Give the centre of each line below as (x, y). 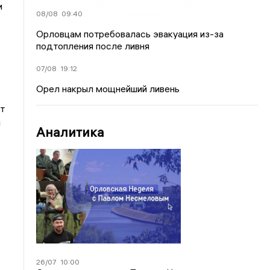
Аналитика (71, 132)
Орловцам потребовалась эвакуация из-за (130, 34)
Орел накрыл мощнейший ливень (108, 89)
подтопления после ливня (93, 46)
